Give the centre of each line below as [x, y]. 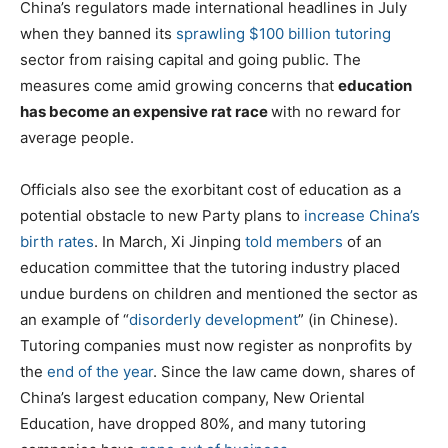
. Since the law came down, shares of [284, 371]
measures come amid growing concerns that [179, 85]
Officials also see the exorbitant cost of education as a [210, 189]
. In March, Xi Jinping [169, 241]
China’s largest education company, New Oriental [192, 397]
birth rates [57, 241]
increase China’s [362, 215]
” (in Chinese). [348, 319]
